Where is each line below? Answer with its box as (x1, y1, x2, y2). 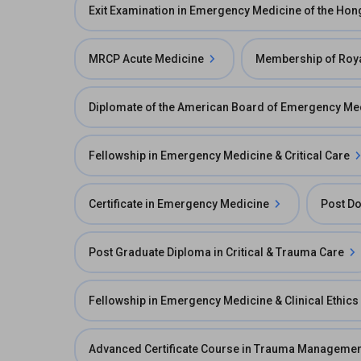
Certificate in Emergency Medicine (89, 197, 269, 210)
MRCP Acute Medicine (89, 52, 204, 65)
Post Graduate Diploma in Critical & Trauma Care (89, 246, 344, 259)
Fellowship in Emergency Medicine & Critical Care (89, 149, 350, 162)
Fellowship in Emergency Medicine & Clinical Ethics (89, 294, 359, 307)
